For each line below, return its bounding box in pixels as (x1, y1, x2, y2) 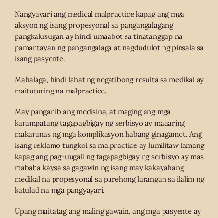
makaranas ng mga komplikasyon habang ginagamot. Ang (15, 129, 202, 139)
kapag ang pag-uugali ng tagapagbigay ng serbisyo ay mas (15, 151, 204, 161)
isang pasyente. (15, 54, 65, 63)
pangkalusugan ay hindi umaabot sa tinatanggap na (15, 31, 183, 41)
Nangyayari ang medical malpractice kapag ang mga (15, 9, 185, 18)
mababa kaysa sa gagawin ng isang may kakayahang (15, 163, 184, 172)
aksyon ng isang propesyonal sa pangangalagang (15, 20, 173, 30)
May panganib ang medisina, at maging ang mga (15, 107, 171, 116)
